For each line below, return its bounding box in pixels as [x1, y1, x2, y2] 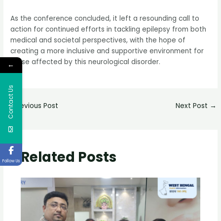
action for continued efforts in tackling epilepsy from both [10, 24, 207, 34]
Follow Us [2, 158, 20, 164]
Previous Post [11, 101, 59, 111]
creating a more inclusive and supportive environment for [10, 46, 204, 56]
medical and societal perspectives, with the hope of [10, 35, 186, 45]
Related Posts [20, 147, 116, 167]
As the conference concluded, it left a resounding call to [10, 13, 200, 23]
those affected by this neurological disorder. [10, 57, 161, 67]
